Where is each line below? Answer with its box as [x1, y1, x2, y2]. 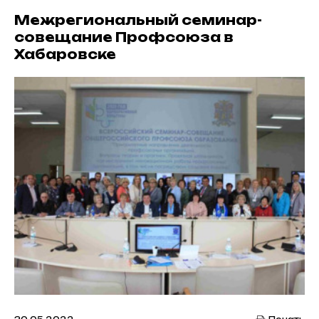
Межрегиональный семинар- [14, 12, 262, 28]
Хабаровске [14, 46, 116, 62]
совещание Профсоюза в [14, 29, 234, 45]
